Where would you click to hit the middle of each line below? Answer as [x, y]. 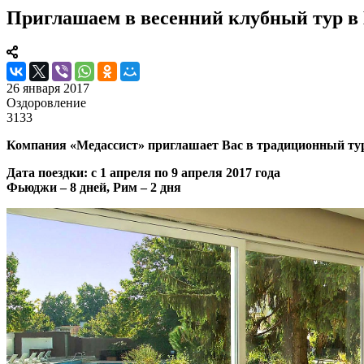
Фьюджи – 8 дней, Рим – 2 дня [94, 187]
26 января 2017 [48, 88]
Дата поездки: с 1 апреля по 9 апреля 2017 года [143, 172]
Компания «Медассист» [77, 145]
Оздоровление [46, 102]
